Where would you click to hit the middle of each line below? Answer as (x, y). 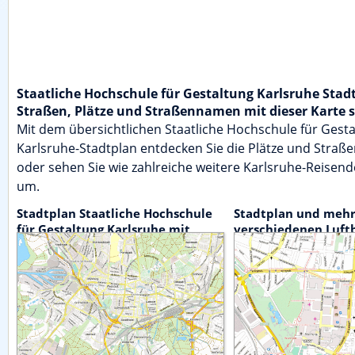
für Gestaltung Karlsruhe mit (103, 229)
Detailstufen (54, 245)
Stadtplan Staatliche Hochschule (115, 214)
